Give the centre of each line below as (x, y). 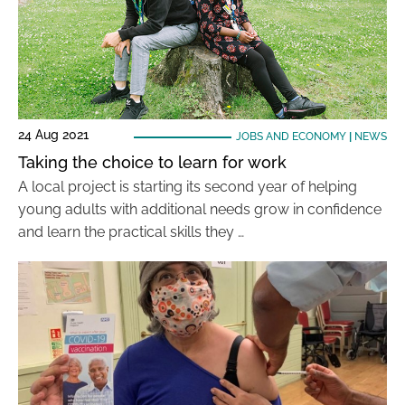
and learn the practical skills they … (131, 232)
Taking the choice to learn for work (152, 162)
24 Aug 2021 (53, 135)
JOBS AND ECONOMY (291, 137)
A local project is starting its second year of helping (188, 187)
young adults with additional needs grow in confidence (200, 209)
